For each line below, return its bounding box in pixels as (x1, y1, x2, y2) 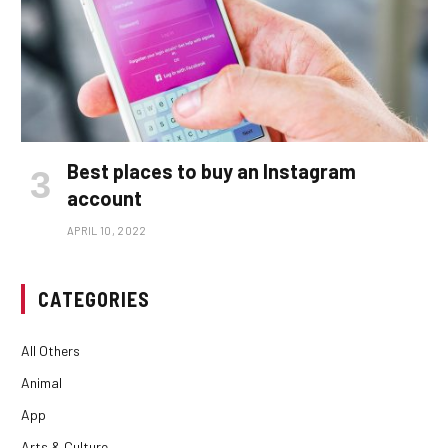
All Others (21, 341, 80, 359)
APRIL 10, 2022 (67, 223, 147, 237)
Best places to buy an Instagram (67, 158, 356, 183)
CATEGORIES (38, 286, 150, 311)
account (67, 185, 142, 210)
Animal (21, 373, 62, 391)
